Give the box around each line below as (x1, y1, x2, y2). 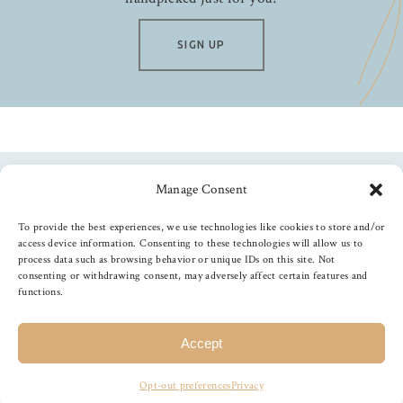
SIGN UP (177, 39, 226, 51)
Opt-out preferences (139, 379, 231, 392)
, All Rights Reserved (205, 333, 331, 354)
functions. (18, 285, 64, 299)
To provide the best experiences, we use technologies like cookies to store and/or (18, 220, 385, 234)
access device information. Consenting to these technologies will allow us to (18, 237, 363, 250)
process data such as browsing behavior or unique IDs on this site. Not (18, 253, 336, 266)
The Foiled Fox (117, 333, 206, 354)
